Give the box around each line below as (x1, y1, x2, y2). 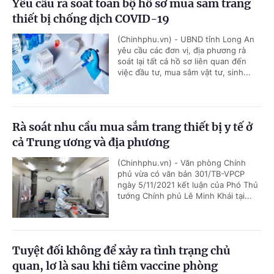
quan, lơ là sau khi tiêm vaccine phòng (12, 259, 218, 273)
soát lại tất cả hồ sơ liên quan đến (117, 56, 246, 66)
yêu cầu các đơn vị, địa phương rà (117, 45, 246, 55)
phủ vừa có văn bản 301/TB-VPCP (117, 169, 245, 179)
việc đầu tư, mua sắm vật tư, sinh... (117, 67, 251, 77)
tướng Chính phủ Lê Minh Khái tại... (117, 191, 252, 201)
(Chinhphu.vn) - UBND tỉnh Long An (117, 34, 254, 44)
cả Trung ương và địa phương (12, 135, 169, 149)
